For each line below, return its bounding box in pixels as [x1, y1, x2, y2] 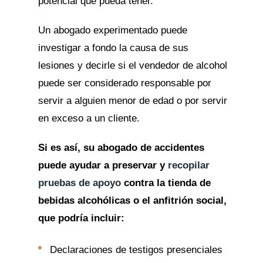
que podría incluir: [38, 213, 124, 224]
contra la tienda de [120, 177, 211, 188]
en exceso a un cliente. [38, 113, 140, 124]
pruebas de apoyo [38, 177, 121, 188]
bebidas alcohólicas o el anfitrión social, [38, 195, 227, 206]
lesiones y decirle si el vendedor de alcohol [38, 60, 227, 71]
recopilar [167, 160, 210, 171]
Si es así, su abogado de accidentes [38, 142, 204, 153]
